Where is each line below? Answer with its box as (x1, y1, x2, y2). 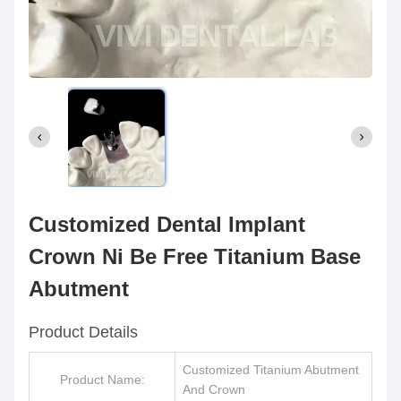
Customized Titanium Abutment (183, 363, 359, 377)
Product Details (29, 323, 138, 341)
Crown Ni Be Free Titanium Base (29, 244, 361, 269)
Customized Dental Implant (29, 212, 305, 236)
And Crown (183, 382, 245, 397)
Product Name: (60, 372, 145, 387)
